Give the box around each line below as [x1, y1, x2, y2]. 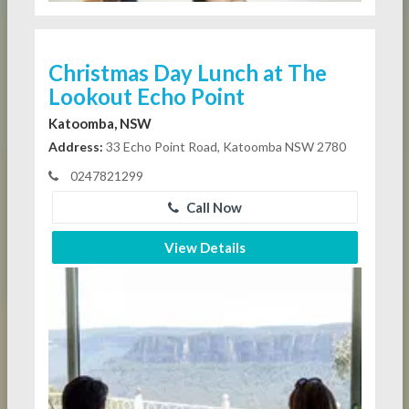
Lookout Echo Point [47, 83, 245, 110]
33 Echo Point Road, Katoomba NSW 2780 [102, 139, 346, 155]
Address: [47, 139, 103, 155]
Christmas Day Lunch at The [47, 59, 327, 87]
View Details [163, 239, 246, 257]
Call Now [183, 199, 242, 216]
